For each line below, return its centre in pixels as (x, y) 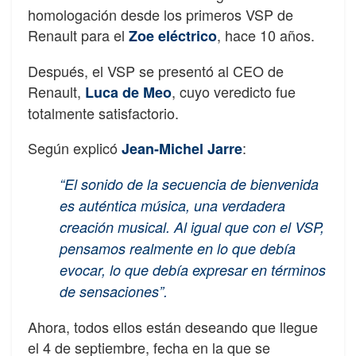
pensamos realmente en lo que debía (178, 248)
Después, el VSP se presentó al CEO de (156, 70)
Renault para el (78, 35)
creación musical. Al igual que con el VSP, (192, 226)
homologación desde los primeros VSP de (161, 14)
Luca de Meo (128, 92)
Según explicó (75, 147)
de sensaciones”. (114, 291)
